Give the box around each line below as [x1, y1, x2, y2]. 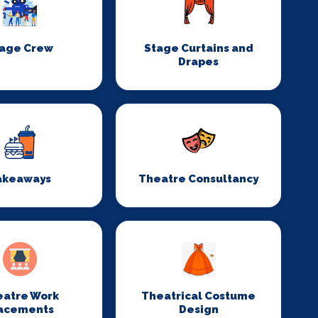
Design [178, 303, 219, 316]
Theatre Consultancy [138, 172, 259, 185]
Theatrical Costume [141, 290, 256, 302]
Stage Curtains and [143, 42, 253, 55]
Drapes [178, 55, 219, 68]
